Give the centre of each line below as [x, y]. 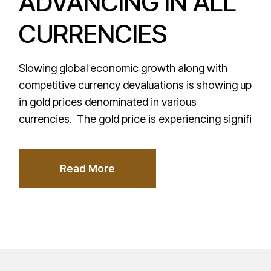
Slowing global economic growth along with [123, 68]
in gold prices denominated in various [108, 102]
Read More [88, 168]
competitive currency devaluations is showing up [135, 85]
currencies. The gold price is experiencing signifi [135, 119]
